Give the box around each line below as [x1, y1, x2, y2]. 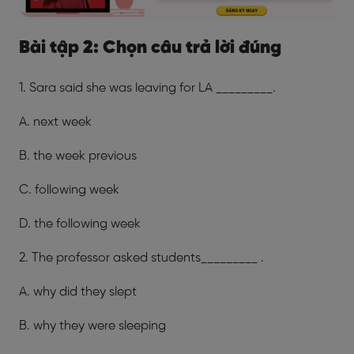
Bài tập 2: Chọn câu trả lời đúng [19, 38, 281, 58]
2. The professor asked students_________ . [19, 250, 264, 265]
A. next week [19, 115, 168, 129]
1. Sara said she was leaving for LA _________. [19, 81, 276, 95]
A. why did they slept [19, 284, 244, 299]
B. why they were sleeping [19, 318, 166, 333]
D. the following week [19, 217, 141, 231]
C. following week [19, 183, 160, 197]
